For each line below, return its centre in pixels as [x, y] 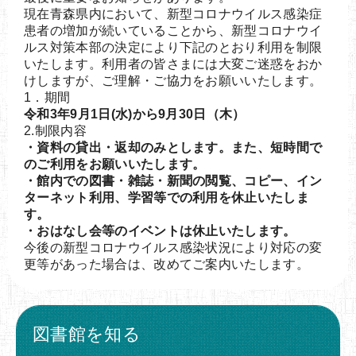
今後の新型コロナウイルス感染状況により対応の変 [173, 247]
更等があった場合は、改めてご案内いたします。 [167, 264]
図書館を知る [87, 334]
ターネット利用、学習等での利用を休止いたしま [167, 197]
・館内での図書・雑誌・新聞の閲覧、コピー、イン [173, 180]
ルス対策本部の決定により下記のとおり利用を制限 [173, 47]
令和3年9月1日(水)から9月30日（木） [135, 114]
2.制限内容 [55, 130]
